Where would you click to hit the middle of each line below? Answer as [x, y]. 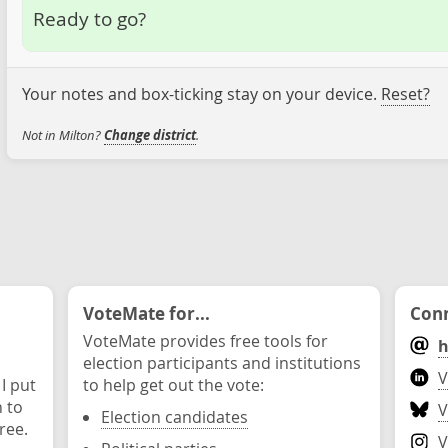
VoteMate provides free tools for [205, 341]
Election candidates [174, 417]
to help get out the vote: [173, 385]
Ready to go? [89, 18]
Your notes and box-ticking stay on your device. [201, 94]
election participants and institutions [222, 363]
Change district [149, 135]
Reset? [405, 94]
